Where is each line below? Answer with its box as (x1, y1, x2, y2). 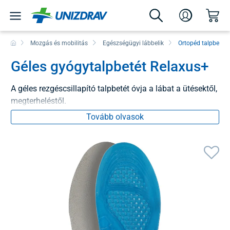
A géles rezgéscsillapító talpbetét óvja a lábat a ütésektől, (11, 83, 217, 93)
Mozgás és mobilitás (30, 39, 88, 47)
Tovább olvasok (86, 111, 144, 122)
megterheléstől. (11, 95, 66, 106)
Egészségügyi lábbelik (102, 39, 164, 47)
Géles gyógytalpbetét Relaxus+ (11, 57, 209, 75)
